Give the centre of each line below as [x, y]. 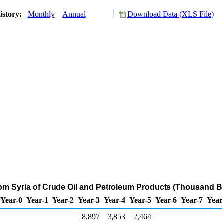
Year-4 [114, 200]
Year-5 [140, 200]
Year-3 [89, 200]
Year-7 [192, 200]
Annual [74, 14]
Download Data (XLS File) [170, 14]
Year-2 [63, 200]
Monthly [41, 14]
